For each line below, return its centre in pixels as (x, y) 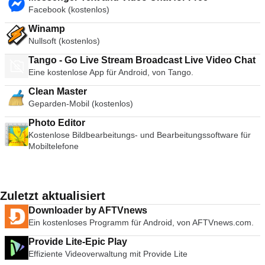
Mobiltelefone (54, 146)
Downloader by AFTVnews (88, 210)
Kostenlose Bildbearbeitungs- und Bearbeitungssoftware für (140, 135)
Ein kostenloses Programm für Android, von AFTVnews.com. (142, 222)
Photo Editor (57, 123)
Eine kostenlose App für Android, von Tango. (112, 72)
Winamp (47, 29)
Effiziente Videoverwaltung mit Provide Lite (108, 254)
